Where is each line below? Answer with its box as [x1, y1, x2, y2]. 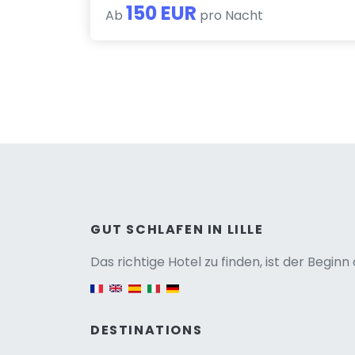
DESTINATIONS [90, 320, 203, 339]
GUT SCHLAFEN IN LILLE [90, 219, 264, 239]
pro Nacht [197, 6, 264, 25]
